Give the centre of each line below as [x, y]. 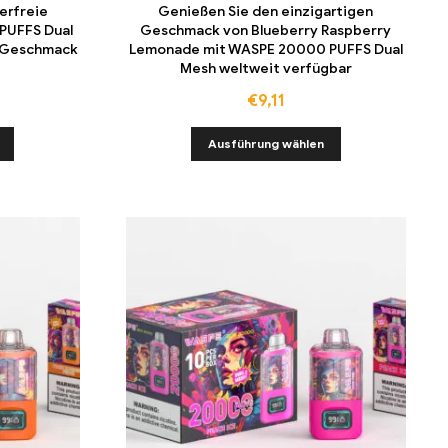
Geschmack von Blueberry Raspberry [266, 30]
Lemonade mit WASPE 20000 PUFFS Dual [265, 49]
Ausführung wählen [265, 144]
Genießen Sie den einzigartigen [266, 11]
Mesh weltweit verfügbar [265, 68]
